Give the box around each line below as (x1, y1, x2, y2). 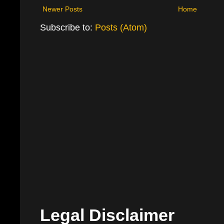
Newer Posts (42, 5, 82, 13)
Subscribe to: (40, 22, 95, 33)
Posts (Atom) (95, 22, 147, 33)
